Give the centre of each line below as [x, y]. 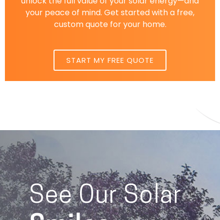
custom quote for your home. [110, 24]
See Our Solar [106, 197]
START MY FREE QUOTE [110, 60]
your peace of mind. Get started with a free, [110, 12]
